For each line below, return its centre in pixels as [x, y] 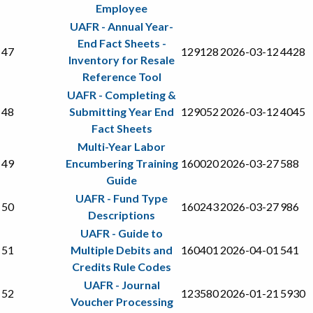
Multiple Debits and [122, 249]
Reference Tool [122, 76]
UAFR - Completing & [122, 94]
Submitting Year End [122, 111]
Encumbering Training [122, 163]
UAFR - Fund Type [122, 198]
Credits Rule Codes [122, 266]
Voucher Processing [122, 301]
